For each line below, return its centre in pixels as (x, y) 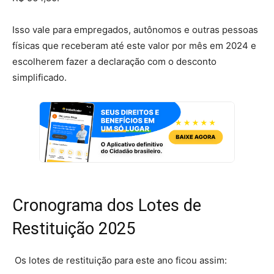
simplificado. (39, 77)
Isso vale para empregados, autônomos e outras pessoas (135, 29)
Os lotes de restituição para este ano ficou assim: (120, 260)
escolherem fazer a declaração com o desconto (114, 61)
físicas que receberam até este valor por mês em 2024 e (134, 45)
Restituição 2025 (74, 228)
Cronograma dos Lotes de (107, 205)
